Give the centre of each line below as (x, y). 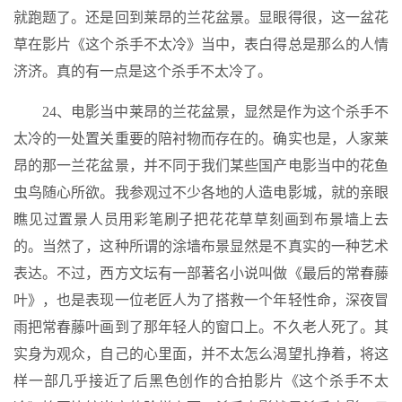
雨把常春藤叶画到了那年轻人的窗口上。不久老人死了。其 (201, 327)
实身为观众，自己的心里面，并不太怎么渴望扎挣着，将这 (201, 354)
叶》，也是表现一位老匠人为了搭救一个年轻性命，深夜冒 (201, 300)
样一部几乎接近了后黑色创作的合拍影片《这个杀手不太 (201, 381)
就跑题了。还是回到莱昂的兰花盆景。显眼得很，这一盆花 (201, 17)
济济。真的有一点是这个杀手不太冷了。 (143, 71)
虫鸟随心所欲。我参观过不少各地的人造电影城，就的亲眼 (201, 192)
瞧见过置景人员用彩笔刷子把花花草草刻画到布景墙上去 (201, 219)
